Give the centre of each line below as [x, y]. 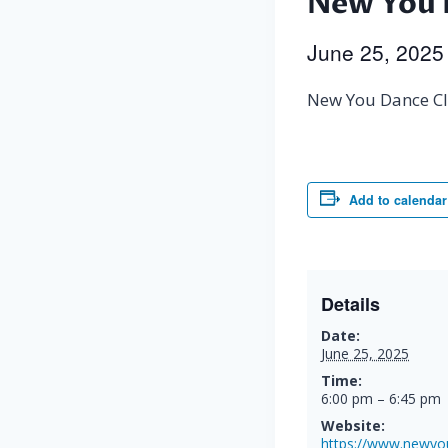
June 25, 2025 [365, 353]
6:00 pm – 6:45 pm [381, 398]
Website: [353, 425]
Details [350, 303]
